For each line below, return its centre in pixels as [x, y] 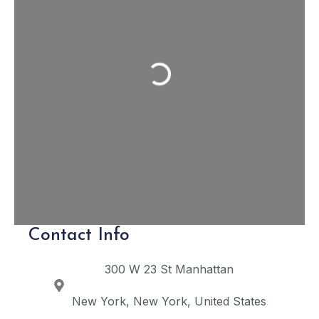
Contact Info [79, 236]
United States [231, 302]
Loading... [174, 80]
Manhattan [205, 270]
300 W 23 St [138, 270]
